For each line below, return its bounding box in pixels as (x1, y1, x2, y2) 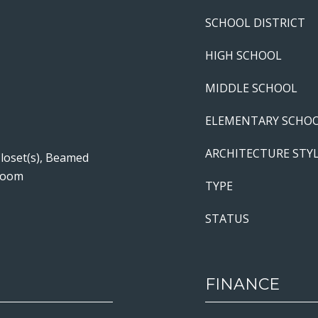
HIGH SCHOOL (205, 48, 282, 63)
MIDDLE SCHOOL (205, 80, 297, 96)
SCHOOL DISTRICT (205, 15, 305, 31)
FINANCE (205, 275, 280, 294)
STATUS (205, 211, 249, 226)
